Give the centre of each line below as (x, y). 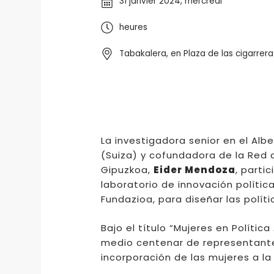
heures (133, 28)
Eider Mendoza (194, 170)
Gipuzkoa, (127, 170)
